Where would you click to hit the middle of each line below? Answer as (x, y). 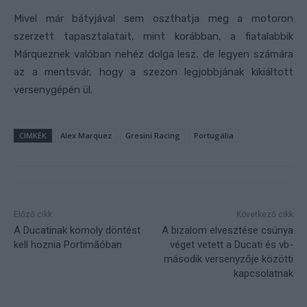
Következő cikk (265, 215)
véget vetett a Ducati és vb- (231, 245)
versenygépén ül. (53, 90)
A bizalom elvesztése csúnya (227, 231)
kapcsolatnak (263, 274)
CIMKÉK (33, 136)
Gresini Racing (153, 136)
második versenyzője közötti (228, 259)
